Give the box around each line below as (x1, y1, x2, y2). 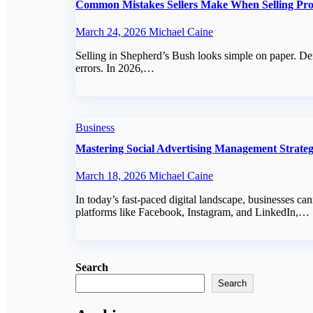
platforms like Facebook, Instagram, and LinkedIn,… (75, 206, 310, 219)
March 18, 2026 (75, 170, 149, 182)
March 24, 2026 (75, 25, 149, 38)
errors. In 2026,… (75, 61, 154, 74)
